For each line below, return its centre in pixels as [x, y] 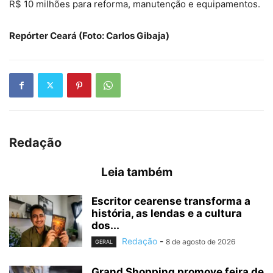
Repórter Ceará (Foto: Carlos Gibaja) [89, 35]
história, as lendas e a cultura [167, 213]
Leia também [136, 172]
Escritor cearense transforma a [171, 201]
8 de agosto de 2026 [200, 241]
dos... [105, 225]
